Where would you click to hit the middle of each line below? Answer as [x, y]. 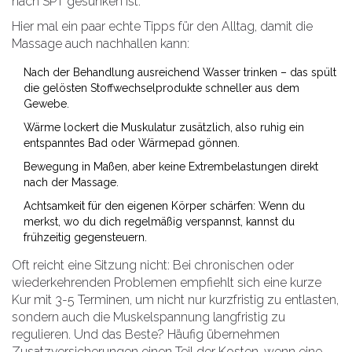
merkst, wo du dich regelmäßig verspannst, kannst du [159, 222]
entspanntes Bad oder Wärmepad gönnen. [132, 143]
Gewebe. [46, 104]
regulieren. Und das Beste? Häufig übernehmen [146, 335]
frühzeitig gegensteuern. [85, 238]
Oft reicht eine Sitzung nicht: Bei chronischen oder [153, 266]
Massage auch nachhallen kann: [101, 44]
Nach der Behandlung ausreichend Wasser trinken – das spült [180, 73]
